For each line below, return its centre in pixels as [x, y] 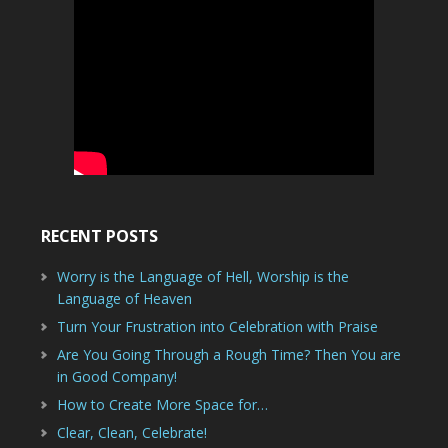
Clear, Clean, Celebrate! [131, 432]
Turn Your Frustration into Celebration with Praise [217, 326]
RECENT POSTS [99, 236]
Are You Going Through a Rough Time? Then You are [228, 354]
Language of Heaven [124, 298]
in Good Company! [116, 376]
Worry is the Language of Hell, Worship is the [202, 276]
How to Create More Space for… [162, 404]
